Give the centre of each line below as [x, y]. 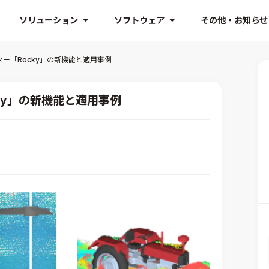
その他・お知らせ [234, 20]
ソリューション [49, 20]
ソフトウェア [139, 20]
